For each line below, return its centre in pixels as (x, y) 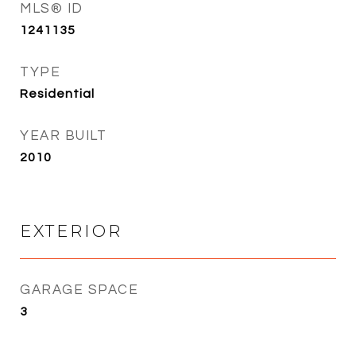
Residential (57, 93)
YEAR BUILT (63, 135)
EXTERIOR (71, 230)
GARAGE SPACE (79, 290)
